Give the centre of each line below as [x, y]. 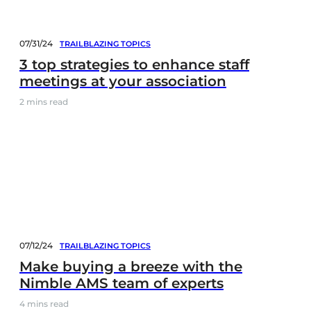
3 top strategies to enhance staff [134, 64]
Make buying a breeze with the [131, 266]
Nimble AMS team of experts [121, 283]
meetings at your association [123, 81]
